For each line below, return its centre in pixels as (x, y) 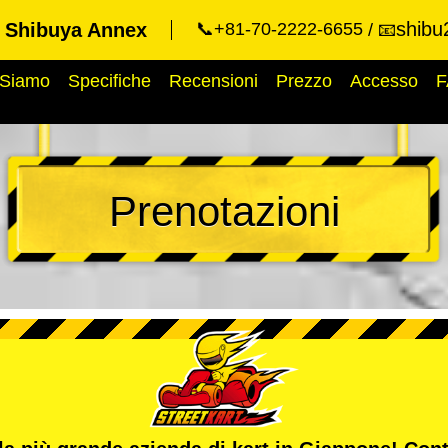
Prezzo (304, 81)
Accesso (384, 81)
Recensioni (213, 81)
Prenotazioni (224, 211)
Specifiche (109, 81)
